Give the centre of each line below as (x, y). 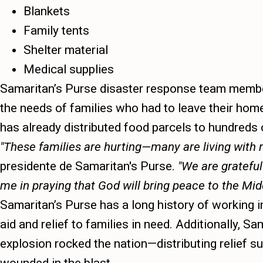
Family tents (56, 31)
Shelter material (66, 50)
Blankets (47, 11)
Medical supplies (69, 69)
